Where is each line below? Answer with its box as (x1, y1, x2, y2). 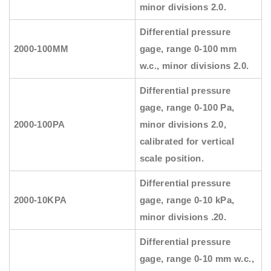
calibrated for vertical (139, 136, 235, 147)
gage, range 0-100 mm (139, 44, 237, 54)
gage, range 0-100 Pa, (139, 102, 235, 113)
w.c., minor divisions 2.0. (139, 60, 249, 71)
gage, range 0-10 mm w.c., (139, 253, 254, 264)
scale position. (139, 153, 204, 164)
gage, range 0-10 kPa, (139, 195, 235, 206)
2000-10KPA (13, 195, 67, 206)
